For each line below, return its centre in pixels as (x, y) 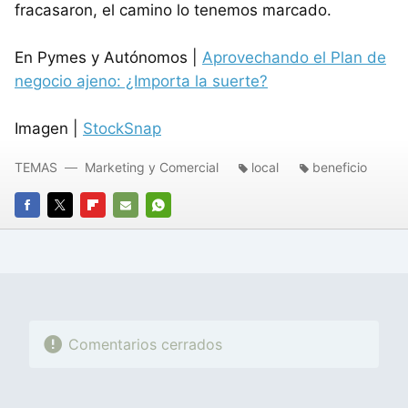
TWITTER (75, 230)
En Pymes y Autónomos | (108, 57)
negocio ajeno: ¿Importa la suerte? (141, 81)
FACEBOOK (48, 230)
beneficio (340, 167)
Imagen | (49, 128)
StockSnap (122, 128)
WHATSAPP (180, 230)
